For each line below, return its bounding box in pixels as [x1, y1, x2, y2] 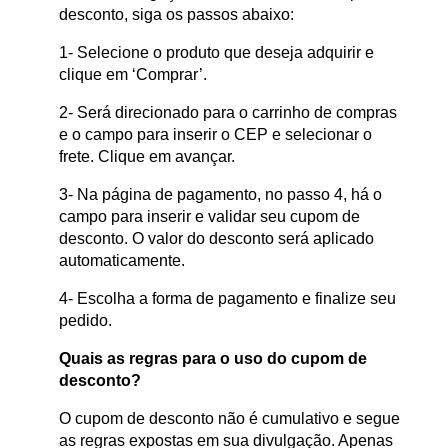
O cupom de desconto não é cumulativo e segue [59, 410, 400, 428]
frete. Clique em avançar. [59, 148, 235, 166]
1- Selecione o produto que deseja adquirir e [59, 44, 374, 62]
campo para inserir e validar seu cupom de [59, 208, 360, 226]
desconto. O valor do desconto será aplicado [59, 230, 374, 248]
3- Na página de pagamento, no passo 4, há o [59, 186, 382, 204]
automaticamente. [59, 252, 185, 270]
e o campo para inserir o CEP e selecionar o [59, 126, 372, 144]
